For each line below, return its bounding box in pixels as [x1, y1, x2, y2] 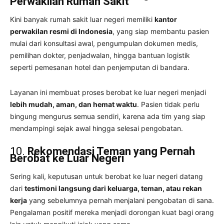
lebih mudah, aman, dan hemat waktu [10, 99, 137, 108]
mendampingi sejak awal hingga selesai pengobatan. [10, 123, 183, 132]
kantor [154, 14, 177, 23]
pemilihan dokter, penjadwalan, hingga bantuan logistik [10, 50, 190, 59]
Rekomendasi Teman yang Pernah [27, 144, 195, 157]
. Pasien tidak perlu [137, 99, 199, 108]
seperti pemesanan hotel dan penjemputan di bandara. [10, 62, 189, 71]
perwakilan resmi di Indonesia [10, 26, 112, 35]
